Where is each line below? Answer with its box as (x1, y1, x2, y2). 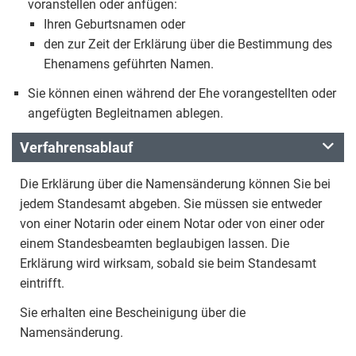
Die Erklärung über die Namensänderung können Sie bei (20, 176, 331, 192)
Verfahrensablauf (20, 139, 133, 156)
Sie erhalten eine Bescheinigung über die (20, 305, 246, 320)
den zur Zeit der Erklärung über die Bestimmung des (44, 37, 332, 52)
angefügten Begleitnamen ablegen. (28, 106, 223, 121)
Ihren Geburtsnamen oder (44, 17, 185, 32)
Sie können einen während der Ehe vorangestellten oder (28, 86, 336, 101)
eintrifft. (20, 276, 64, 291)
